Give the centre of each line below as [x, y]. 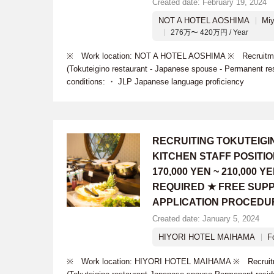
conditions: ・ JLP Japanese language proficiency [155, 82]
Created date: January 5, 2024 [206, 219]
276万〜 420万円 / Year [209, 32]
